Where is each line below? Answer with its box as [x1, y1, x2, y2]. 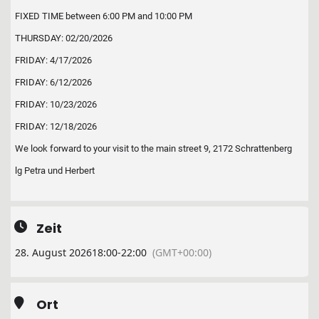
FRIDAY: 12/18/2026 [15, 121, 97, 132]
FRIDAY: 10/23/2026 [15, 99, 97, 110]
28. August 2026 [15, 246, 92, 259]
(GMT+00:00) [152, 246, 211, 259]
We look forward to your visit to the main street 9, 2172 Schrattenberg [15, 143, 292, 154]
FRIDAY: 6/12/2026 [15, 77, 92, 88]
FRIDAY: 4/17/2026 [15, 55, 92, 66]
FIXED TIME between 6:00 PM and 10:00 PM [15, 11, 192, 21]
